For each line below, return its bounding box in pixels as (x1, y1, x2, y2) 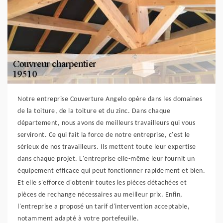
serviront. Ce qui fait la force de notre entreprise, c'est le (17, 131, 190, 139)
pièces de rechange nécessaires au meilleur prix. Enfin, (17, 191, 183, 199)
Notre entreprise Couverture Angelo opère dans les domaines (17, 96, 202, 103)
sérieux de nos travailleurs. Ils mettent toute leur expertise (17, 143, 196, 151)
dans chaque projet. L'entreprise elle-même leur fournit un (17, 155, 195, 163)
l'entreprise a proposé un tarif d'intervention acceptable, (17, 203, 190, 211)
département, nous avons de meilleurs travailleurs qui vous (17, 119, 195, 127)
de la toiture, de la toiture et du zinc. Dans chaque (17, 108, 170, 115)
